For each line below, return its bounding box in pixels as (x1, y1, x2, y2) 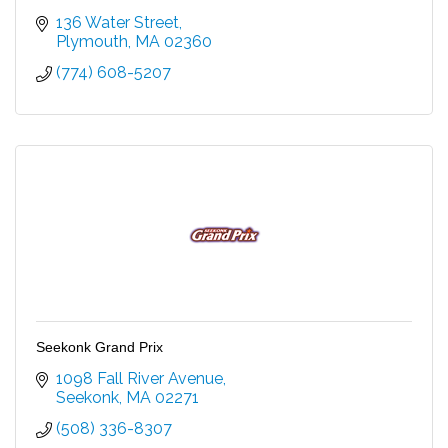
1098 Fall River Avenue (56, 368, 223, 388)
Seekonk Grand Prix (36, 338, 163, 355)
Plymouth (56, 31, 128, 51)
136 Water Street (56, 12, 179, 32)
